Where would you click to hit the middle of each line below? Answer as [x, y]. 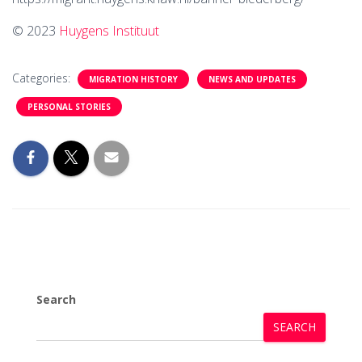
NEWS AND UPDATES [252, 80]
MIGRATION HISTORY [133, 80]
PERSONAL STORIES [69, 107]
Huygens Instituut [109, 31]
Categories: [43, 78]
